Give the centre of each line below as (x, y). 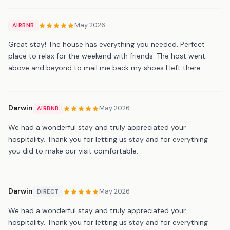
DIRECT (48, 191)
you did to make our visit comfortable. (73, 151)
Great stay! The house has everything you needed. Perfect (107, 44)
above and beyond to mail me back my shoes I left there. (105, 68)
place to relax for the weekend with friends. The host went (107, 56)
